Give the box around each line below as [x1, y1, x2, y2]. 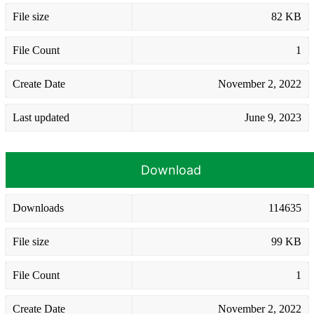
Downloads [13, 201, 64, 214]
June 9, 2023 [245, 111, 301, 123]
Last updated [13, 111, 69, 123]
